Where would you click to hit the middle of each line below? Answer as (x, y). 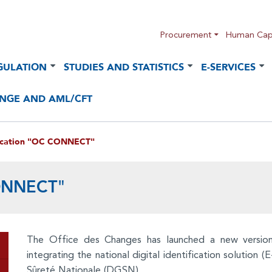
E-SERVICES (228, 67)
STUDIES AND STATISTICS (124, 67)
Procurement (186, 34)
